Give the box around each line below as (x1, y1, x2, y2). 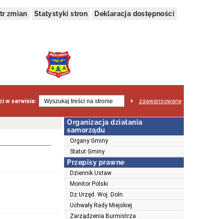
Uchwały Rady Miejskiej (70, 202, 132, 209)
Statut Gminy (70, 148, 105, 155)
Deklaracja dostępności (94, 10, 175, 18)
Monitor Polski (70, 180, 108, 188)
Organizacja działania (67, 118, 143, 127)
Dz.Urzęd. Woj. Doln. (70, 191, 124, 198)
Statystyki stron (34, 10, 88, 18)
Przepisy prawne (67, 158, 125, 167)
